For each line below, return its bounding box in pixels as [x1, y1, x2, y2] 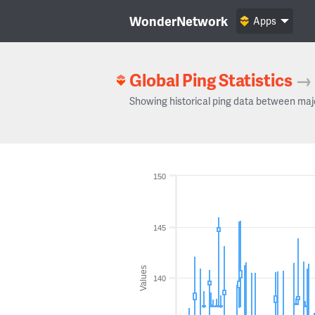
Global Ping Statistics [129, 68, 292, 91]
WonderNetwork [129, 12, 228, 30]
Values [139, 264, 148, 291]
